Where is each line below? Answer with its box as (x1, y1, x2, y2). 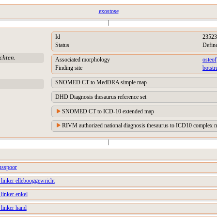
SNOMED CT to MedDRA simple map (55, 78, 147, 86)
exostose (98, 8, 119, 15)
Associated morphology (55, 56, 110, 63)
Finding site (55, 64, 82, 72)
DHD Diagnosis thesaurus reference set (55, 93, 146, 100)
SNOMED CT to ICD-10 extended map (62, 108, 154, 115)
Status (55, 42, 69, 49)
